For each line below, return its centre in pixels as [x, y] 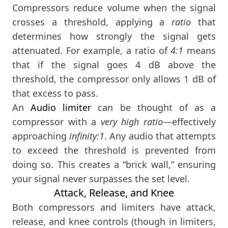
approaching [41, 136]
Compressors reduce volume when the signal [114, 8]
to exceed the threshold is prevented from [114, 150]
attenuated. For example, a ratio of [92, 51]
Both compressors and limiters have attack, [114, 207]
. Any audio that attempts [160, 136]
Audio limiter [61, 108]
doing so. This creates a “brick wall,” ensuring [114, 165]
